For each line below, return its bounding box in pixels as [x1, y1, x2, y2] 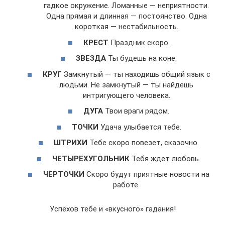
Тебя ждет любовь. [130, 154, 200, 163]
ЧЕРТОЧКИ [43, 170, 84, 179]
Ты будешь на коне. [106, 54, 177, 63]
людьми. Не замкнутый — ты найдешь [59, 80, 193, 89]
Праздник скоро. [108, 38, 170, 47]
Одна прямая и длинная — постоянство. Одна [46, 12, 207, 21]
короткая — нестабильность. [74, 22, 178, 32]
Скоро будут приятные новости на [84, 170, 209, 179]
